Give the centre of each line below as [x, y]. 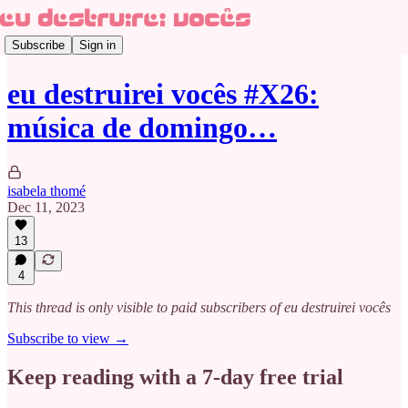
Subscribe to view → [68, 338]
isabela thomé [46, 190]
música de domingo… [142, 128]
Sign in [97, 45]
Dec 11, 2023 [46, 207]
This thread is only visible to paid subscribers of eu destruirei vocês [199, 307]
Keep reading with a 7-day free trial [175, 377]
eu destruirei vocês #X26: [163, 94]
